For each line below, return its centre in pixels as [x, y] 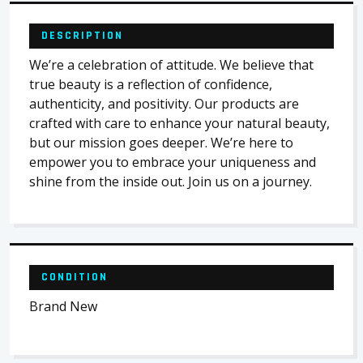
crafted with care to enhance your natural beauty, [179, 123]
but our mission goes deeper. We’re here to [161, 143]
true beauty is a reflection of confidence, [151, 84]
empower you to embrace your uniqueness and [173, 162]
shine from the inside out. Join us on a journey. [171, 181]
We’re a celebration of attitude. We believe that [171, 65]
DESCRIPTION [82, 36]
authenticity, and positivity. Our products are [164, 104]
